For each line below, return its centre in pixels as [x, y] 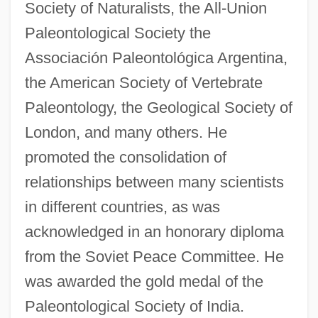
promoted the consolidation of [125, 157]
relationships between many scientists [154, 182]
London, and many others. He [126, 132]
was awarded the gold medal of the [144, 281]
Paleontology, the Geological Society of [158, 107]
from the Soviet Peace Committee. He [154, 256]
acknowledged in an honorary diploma [154, 231]
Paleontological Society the [117, 33]
